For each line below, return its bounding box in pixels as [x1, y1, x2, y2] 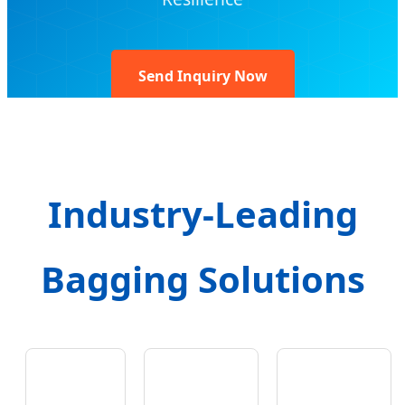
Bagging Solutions [40, 254, 365, 305]
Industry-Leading [47, 189, 358, 240]
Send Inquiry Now [137, 66, 268, 87]
